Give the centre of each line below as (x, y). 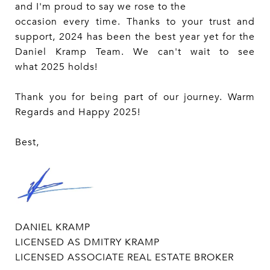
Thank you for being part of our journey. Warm (135, 97)
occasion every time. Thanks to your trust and (135, 22)
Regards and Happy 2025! (78, 112)
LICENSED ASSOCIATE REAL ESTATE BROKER (124, 258)
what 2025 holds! (56, 67)
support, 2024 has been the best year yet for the (135, 37)
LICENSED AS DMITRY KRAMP (87, 243)
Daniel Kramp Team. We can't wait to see (135, 52)
